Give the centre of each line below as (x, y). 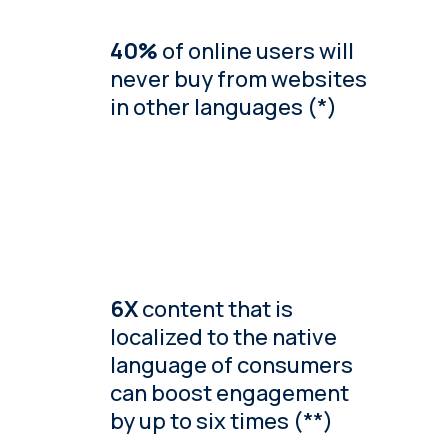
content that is (216, 308)
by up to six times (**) (222, 420)
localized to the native (224, 336)
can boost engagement (230, 392)
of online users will (256, 50)
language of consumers (232, 364)
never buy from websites (239, 78)
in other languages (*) (224, 106)
